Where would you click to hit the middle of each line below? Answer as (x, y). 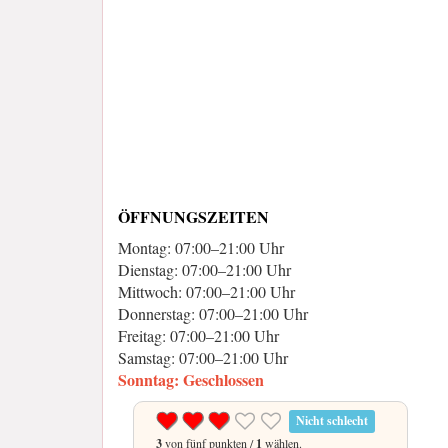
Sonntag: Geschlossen (191, 380)
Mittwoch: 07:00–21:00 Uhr (206, 292)
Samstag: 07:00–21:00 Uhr (203, 358)
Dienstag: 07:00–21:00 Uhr (204, 270)
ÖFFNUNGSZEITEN (193, 217)
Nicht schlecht (332, 421)
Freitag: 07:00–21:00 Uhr (198, 336)
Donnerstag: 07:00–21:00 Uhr (213, 314)
